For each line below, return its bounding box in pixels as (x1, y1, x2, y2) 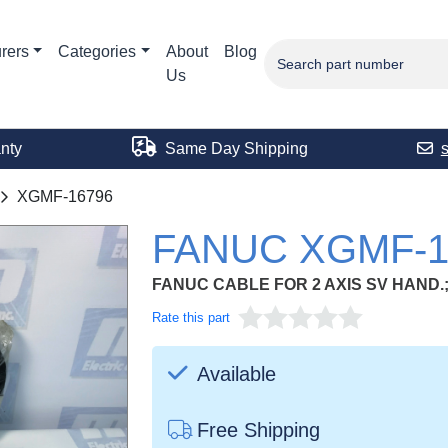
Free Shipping (197, 419, 320, 441)
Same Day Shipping (160, 140, 308, 157)
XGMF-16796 (17, 188, 113, 205)
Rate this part (152, 310, 230, 325)
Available (192, 363, 276, 385)
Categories (58, 43, 137, 60)
